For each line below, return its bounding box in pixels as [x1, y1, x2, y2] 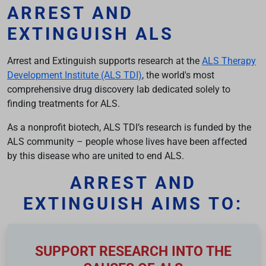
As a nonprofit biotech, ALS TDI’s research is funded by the [7, 122, 251, 134]
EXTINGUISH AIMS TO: [23, 194, 243, 214]
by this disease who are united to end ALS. [7, 150, 184, 162]
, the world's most [142, 69, 214, 81]
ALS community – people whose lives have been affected [7, 136, 247, 148]
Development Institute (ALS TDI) [7, 69, 142, 81]
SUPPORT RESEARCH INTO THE [34, 243, 232, 260]
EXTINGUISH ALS [7, 24, 174, 45]
